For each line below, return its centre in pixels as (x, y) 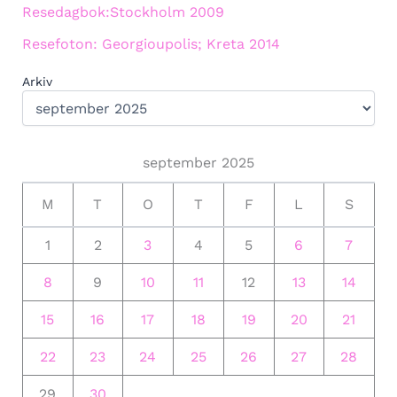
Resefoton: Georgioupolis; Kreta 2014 (151, 44)
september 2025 (198, 163)
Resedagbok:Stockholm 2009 (123, 12)
